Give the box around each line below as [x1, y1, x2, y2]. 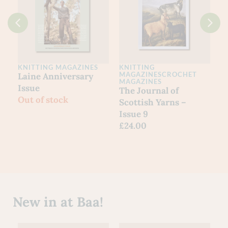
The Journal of [119, 84, 179, 96]
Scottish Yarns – [119, 96, 186, 108]
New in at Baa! [13, 193, 103, 210]
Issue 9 [119, 108, 148, 120]
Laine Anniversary [18, 70, 93, 82]
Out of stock [18, 94, 68, 105]
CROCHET [162, 70, 197, 78]
